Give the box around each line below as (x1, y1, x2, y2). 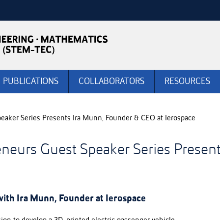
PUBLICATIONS (3, 77, 58, 86)
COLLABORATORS (79, 77, 144, 86)
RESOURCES (165, 77, 210, 86)
